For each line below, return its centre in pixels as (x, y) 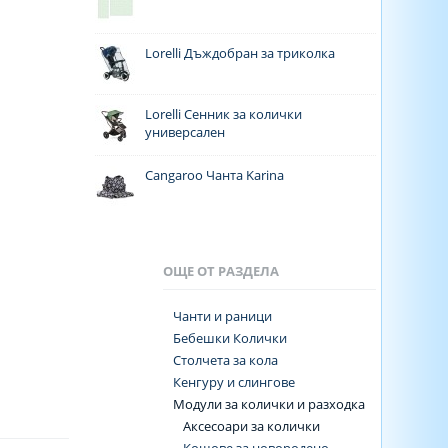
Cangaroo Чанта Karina (215, 175)
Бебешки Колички (229, 338)
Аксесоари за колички (251, 426)
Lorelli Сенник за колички (224, 114)
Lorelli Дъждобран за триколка (240, 53)
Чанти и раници (222, 316)
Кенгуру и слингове (233, 382)
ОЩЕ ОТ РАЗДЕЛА (220, 271)
